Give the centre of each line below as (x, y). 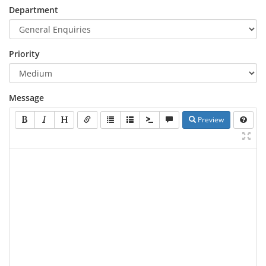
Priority (24, 54)
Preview (210, 120)
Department (34, 10)
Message (26, 98)
